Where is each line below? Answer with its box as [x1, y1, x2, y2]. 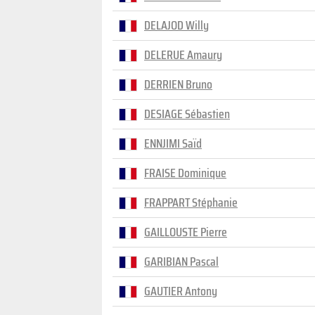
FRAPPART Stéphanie [144, 193, 238, 212]
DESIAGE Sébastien [144, 104, 230, 124]
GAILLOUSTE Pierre [144, 222, 227, 242]
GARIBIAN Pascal [144, 252, 219, 271]
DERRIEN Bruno [144, 75, 212, 94]
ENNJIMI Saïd [144, 134, 202, 153]
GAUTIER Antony [144, 281, 217, 301]
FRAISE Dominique [144, 163, 226, 183]
